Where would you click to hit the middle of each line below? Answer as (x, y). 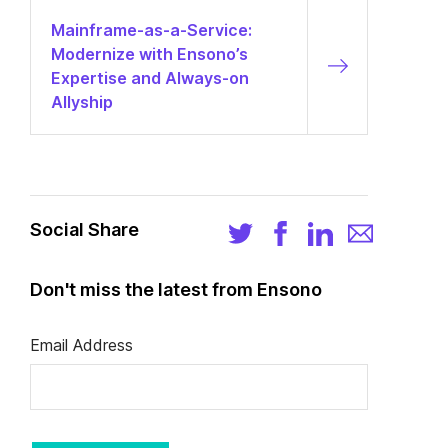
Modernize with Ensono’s (149, 54)
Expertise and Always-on (150, 78)
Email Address (81, 345)
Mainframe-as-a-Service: (151, 30)
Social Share (84, 230)
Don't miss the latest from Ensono (176, 290)
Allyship (82, 102)
